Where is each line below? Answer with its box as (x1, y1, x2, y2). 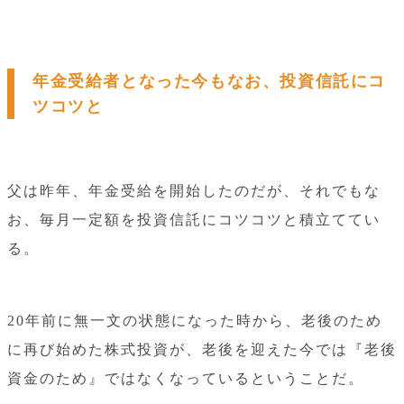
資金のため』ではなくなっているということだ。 (7, 371, 364, 386)
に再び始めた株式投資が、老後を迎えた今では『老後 (7, 342, 397, 357)
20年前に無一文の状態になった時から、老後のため (7, 313, 382, 328)
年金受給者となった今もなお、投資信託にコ (32, 72, 386, 90)
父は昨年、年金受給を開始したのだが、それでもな (7, 183, 381, 198)
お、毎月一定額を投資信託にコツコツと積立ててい (7, 212, 381, 227)
